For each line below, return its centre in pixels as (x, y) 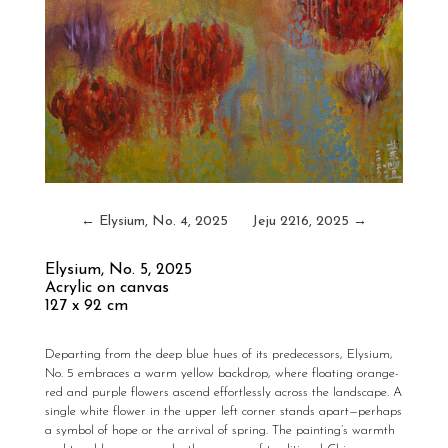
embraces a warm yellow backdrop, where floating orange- (236, 373)
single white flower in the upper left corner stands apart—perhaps (223, 411)
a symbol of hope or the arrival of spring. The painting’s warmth (219, 430)
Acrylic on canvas (106, 288)
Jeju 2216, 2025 (301, 221)
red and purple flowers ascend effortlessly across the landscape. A (223, 392)
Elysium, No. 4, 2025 (163, 221)
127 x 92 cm (86, 306)
